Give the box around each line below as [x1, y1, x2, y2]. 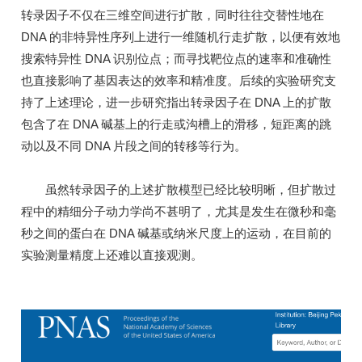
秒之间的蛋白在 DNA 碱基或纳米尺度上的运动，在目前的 [21, 225, 331, 240]
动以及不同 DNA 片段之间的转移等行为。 [21, 138, 246, 153]
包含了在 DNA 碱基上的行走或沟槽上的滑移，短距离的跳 [21, 116, 331, 131]
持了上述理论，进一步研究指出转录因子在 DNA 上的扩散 [21, 95, 331, 109]
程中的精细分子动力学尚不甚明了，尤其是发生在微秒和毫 [21, 204, 336, 218]
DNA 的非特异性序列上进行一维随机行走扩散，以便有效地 [21, 29, 340, 44]
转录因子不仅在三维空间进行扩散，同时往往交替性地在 [21, 7, 324, 22]
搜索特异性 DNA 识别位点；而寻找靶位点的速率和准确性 [21, 51, 331, 65]
